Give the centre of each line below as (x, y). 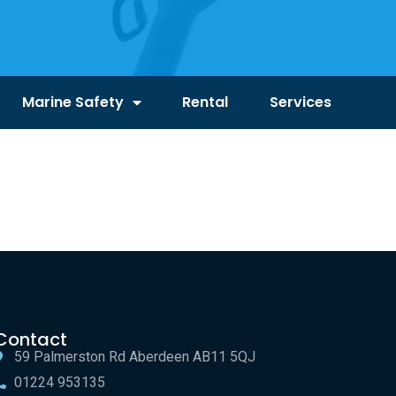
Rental (206, 102)
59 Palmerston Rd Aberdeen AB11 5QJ (134, 357)
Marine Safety (72, 102)
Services (300, 102)
